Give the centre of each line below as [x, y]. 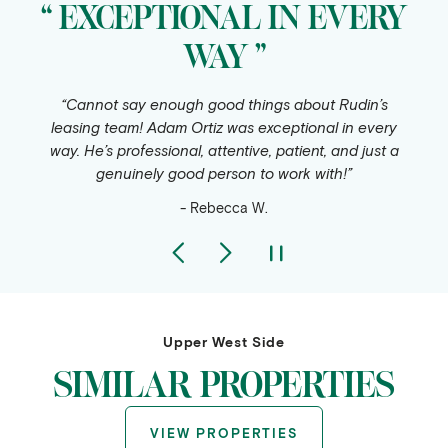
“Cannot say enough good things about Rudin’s [224, 103]
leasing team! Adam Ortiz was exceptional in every [224, 126]
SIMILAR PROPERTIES [224, 384]
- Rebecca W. [224, 207]
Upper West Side [224, 341]
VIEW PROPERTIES [224, 432]
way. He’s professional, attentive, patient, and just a [224, 149]
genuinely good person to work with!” [224, 172]
